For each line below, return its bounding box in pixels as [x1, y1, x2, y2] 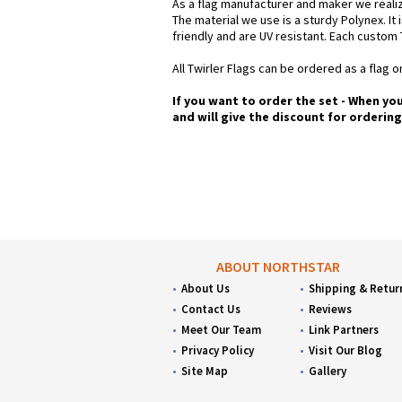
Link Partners [309, 322, 380, 337]
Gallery [309, 363, 347, 379]
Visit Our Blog [309, 343, 383, 358]
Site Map [181, 363, 228, 379]
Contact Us [181, 301, 240, 317]
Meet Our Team [181, 322, 261, 337]
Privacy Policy [181, 343, 254, 358]
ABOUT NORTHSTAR [216, 258, 341, 275]
